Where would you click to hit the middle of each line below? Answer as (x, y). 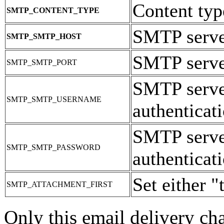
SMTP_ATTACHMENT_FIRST (59, 184)
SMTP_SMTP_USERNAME (54, 99)
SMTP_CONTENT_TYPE (53, 10)
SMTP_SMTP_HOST (44, 36)
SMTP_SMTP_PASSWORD (53, 147)
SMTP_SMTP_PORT (42, 62)
